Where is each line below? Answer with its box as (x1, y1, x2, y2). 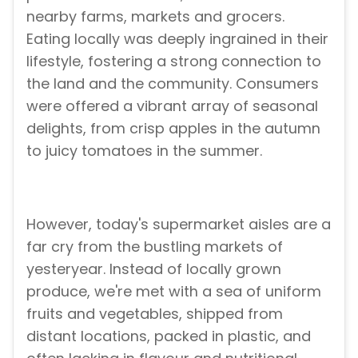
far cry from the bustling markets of (26, 236, 283, 257)
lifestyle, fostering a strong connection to (26, 51, 321, 72)
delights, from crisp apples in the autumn (26, 118, 320, 139)
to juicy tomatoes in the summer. (26, 141, 262, 161)
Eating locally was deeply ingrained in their (26, 29, 328, 50)
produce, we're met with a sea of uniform (26, 280, 321, 301)
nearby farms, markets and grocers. (26, 6, 284, 27)
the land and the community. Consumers (26, 74, 319, 94)
